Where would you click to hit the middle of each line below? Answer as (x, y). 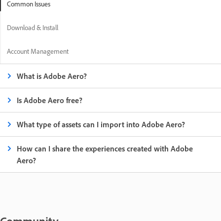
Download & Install (33, 28)
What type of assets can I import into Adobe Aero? (101, 125)
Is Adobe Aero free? (50, 100)
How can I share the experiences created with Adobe (105, 149)
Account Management (38, 51)
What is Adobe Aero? (52, 76)
